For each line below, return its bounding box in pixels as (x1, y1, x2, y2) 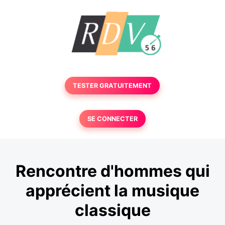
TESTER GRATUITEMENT (73, 82, 152, 89)
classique (74, 200, 151, 220)
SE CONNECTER (87, 115, 138, 123)
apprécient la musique (26, 181, 199, 201)
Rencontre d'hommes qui (15, 161, 210, 181)
